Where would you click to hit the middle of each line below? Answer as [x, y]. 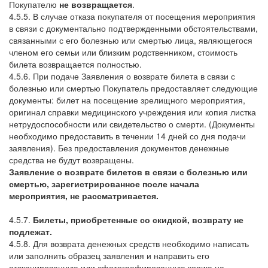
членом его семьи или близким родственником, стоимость [123, 52]
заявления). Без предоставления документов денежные [119, 148]
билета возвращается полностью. [75, 64]
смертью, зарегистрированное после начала [104, 184]
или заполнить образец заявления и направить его [109, 255]
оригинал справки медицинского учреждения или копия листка [133, 112]
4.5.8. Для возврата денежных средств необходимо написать [129, 243]
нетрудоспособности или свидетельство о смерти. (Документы [132, 124]
